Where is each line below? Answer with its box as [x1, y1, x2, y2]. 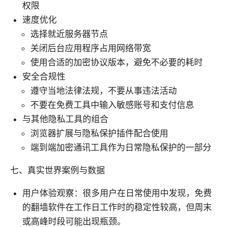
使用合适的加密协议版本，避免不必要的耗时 [30, 57, 203, 68]
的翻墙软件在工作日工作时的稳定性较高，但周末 [22, 202, 212, 213]
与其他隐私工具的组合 [22, 114, 108, 125]
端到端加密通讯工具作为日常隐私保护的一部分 [30, 142, 211, 153]
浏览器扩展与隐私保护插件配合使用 [30, 128, 168, 139]
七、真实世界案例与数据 [10, 165, 105, 176]
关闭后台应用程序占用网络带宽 [30, 43, 151, 54]
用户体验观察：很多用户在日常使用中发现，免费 [22, 188, 212, 199]
